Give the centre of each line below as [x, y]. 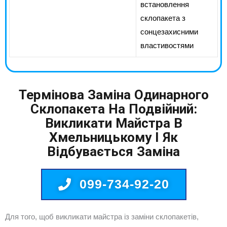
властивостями [167, 46]
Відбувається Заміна [113, 151]
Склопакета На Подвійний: [113, 109]
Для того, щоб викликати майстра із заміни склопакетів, [102, 217]
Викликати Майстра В [113, 123]
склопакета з [163, 18]
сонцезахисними [169, 32]
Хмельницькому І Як [113, 137]
